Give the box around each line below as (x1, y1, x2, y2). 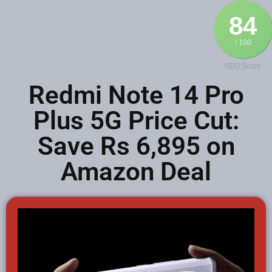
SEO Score (225, 62, 261, 70)
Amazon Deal (61, 157, 211, 186)
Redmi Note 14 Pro (28, 80, 244, 110)
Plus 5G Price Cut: (33, 106, 239, 135)
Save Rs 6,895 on (37, 131, 235, 161)
